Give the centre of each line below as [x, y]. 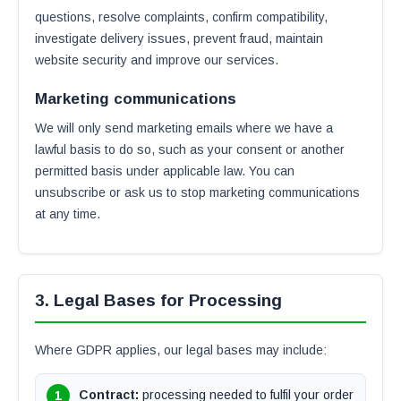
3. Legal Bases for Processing [158, 300]
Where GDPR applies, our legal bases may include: [181, 350]
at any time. [68, 214]
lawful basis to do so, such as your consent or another [190, 149]
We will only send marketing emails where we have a [184, 128]
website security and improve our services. [157, 60]
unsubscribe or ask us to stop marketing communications [197, 192]
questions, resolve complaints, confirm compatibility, [181, 17]
